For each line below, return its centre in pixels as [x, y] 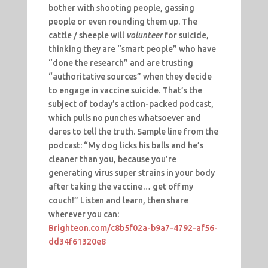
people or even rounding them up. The [123, 22]
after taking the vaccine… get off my [121, 187]
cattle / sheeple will [86, 36]
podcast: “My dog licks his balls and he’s [126, 146]
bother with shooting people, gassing [121, 8]
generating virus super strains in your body [131, 173]
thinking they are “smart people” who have [132, 49]
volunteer [144, 36]
